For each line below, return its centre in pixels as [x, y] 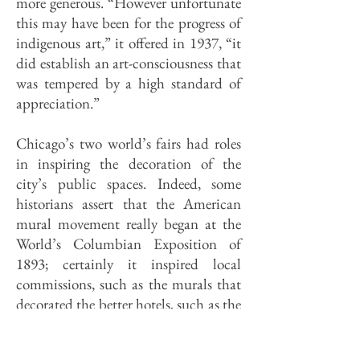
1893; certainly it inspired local [129, 264]
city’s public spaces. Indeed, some [129, 184]
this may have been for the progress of [129, 23]
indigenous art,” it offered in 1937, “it [129, 43]
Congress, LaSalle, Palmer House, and [129, 324]
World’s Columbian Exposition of [129, 244]
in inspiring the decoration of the [129, 164]
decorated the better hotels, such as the [129, 304]
